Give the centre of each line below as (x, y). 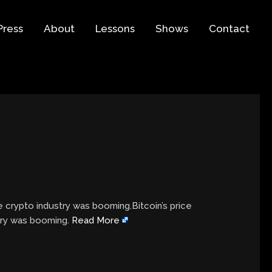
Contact (229, 29)
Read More (96, 220)
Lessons (115, 29)
